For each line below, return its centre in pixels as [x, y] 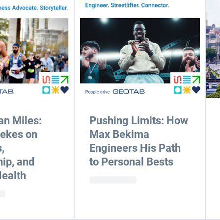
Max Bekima [120, 134]
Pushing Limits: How [139, 121]
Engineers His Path [135, 148]
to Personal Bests [132, 162]
